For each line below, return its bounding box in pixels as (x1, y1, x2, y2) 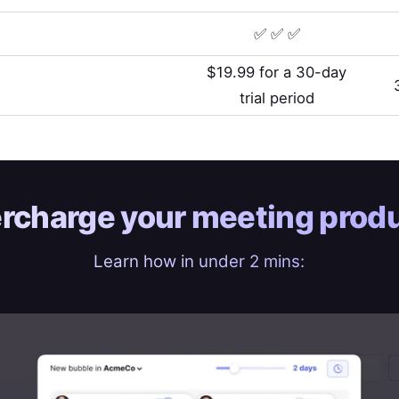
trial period (239, 89, 314, 108)
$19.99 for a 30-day (207, 63, 347, 82)
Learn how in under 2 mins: (94, 251, 305, 273)
